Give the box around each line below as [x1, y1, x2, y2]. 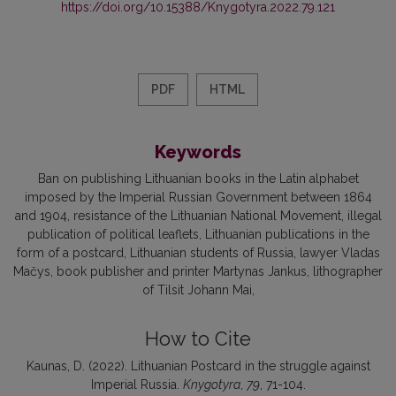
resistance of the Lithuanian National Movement [72, 209, 341, 224]
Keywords [155, 141, 241, 164]
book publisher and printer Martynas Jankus [57, 264, 307, 279]
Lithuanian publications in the [204, 227, 369, 242]
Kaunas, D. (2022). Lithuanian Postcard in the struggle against [26, 359, 370, 374]
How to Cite [145, 328, 251, 351]
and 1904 [14, 209, 67, 224]
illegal [346, 209, 382, 224]
